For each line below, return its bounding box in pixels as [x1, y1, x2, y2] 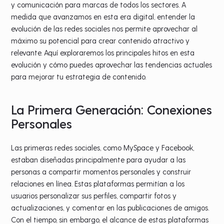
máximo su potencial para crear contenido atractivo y [11, 35, 190, 45]
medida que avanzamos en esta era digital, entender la [11, 11, 195, 21]
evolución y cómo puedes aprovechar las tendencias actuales [11, 59, 212, 69]
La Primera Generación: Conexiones [11, 101, 212, 117]
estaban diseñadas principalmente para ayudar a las [11, 154, 186, 164]
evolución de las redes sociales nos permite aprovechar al [11, 23, 198, 33]
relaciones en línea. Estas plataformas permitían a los [11, 178, 185, 188]
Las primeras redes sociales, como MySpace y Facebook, [11, 142, 194, 152]
